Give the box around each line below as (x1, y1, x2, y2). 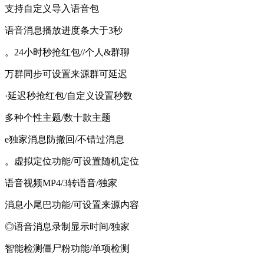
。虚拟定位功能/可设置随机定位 (5, 156, 139, 167)
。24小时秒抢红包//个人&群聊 (5, 47, 130, 58)
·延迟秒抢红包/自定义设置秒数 (5, 91, 133, 101)
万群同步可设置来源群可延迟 (5, 69, 127, 80)
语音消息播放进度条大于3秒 (5, 25, 123, 36)
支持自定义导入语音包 (5, 4, 99, 14)
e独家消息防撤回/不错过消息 (5, 134, 124, 145)
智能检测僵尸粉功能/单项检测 (5, 243, 130, 254)
